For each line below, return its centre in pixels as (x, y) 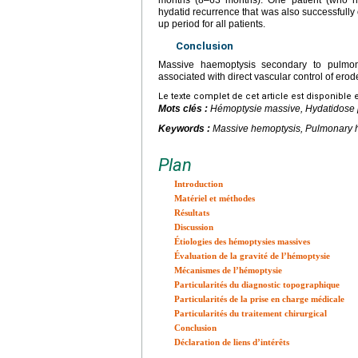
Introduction (199, 184)
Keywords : (185, 129)
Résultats (192, 213)
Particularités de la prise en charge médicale (259, 299)
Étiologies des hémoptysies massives (242, 242)
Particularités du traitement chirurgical (251, 314)
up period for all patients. (212, 24)
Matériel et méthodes (215, 199)
